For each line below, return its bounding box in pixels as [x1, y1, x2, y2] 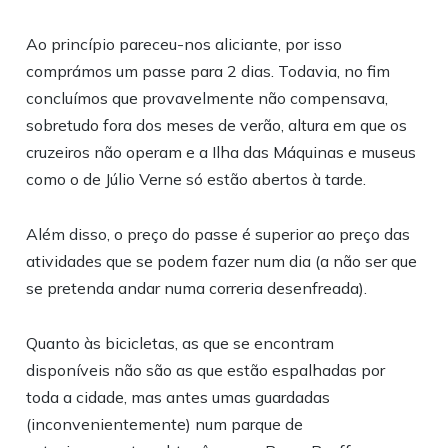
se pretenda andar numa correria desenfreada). [26, 278, 368, 299]
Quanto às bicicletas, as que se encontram [26, 333, 335, 354]
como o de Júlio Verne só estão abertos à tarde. [26, 169, 367, 190]
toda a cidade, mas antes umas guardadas [26, 387, 331, 408]
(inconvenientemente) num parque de [26, 414, 304, 435]
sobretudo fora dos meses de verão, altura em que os [26, 115, 408, 136]
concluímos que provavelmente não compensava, [26, 88, 389, 109]
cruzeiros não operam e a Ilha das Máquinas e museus [26, 142, 417, 163]
